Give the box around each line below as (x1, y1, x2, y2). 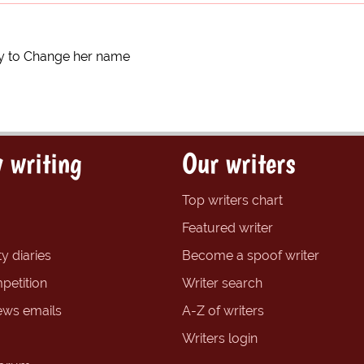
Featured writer (182, 220, 273, 236)
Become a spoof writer (182, 248, 319, 264)
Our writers (182, 145, 295, 181)
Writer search (182, 275, 262, 292)
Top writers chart (182, 193, 283, 209)
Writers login (182, 331, 258, 347)
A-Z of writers (182, 303, 264, 319)
